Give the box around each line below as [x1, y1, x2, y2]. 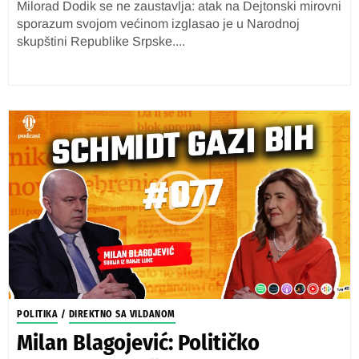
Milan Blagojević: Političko [17, 329, 260, 356]
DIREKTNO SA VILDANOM [68, 309, 175, 320]
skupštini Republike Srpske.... [17, 34, 185, 48]
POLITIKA [17, 309, 58, 320]
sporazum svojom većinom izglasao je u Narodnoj [17, 17, 300, 30]
